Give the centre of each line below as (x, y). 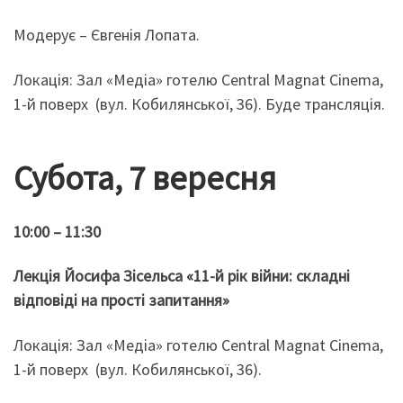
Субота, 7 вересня (145, 178)
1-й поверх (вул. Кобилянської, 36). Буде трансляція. (199, 103)
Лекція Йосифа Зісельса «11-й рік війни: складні (182, 276)
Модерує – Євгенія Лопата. (107, 35)
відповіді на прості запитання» (121, 300)
